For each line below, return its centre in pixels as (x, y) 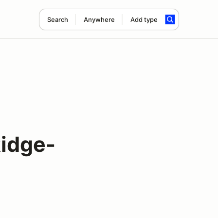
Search (57, 19)
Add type (144, 19)
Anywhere (99, 19)
